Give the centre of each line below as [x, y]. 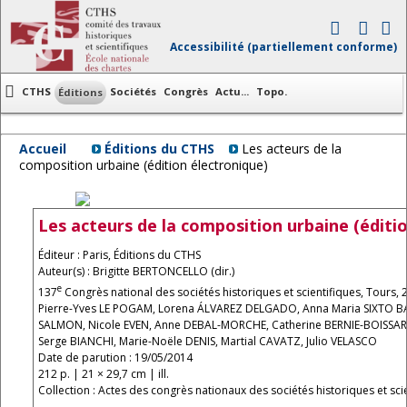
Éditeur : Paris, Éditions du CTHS [119, 255]
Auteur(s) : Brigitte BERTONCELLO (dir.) [136, 271]
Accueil [43, 149]
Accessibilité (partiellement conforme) [283, 47]
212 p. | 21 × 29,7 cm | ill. [104, 374]
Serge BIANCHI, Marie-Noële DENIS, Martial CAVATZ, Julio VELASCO [208, 341]
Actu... [232, 91]
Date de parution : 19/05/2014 [115, 357]
